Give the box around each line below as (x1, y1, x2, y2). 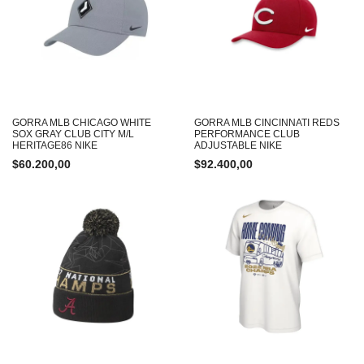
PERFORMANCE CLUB (194, 128, 300, 140)
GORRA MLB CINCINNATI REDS (194, 117, 340, 128)
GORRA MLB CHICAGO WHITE (12, 117, 151, 128)
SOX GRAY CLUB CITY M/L (12, 128, 134, 140)
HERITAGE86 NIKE (12, 140, 97, 151)
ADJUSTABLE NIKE (194, 140, 282, 151)
